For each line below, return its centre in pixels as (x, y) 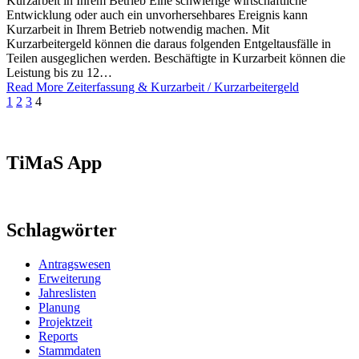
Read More (35, 87)
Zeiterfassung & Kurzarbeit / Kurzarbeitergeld (181, 87)
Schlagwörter (62, 230)
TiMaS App (54, 162)
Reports (58, 337)
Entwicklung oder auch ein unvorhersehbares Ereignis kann (157, 14)
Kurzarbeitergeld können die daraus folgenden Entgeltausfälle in (169, 43)
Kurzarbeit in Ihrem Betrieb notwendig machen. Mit (138, 29)
